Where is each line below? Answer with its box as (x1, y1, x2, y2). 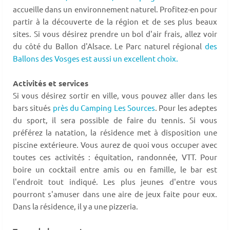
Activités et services (13, 78, 88, 89)
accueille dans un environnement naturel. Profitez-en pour (13, 4, 217, 14)
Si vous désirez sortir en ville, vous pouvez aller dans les (13, 90, 217, 101)
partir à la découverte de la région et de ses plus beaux (13, 16, 217, 27)
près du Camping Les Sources (52, 103, 156, 113)
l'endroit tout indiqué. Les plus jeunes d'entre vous (13, 177, 217, 187)
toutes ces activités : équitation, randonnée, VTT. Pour (13, 152, 217, 162)
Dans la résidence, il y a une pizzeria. (13, 201, 138, 212)
